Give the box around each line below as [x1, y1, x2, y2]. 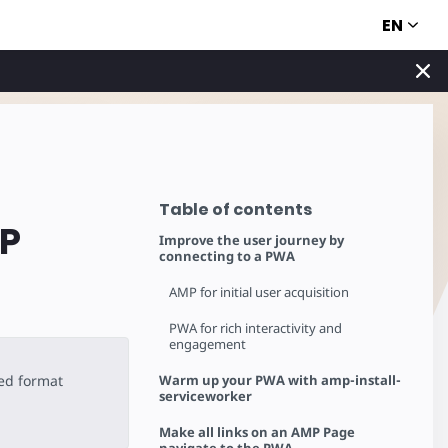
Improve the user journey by [159, 231, 345, 249]
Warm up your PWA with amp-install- [159, 371, 402, 389]
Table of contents [159, 198, 313, 221]
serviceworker [159, 387, 253, 405]
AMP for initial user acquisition [169, 283, 350, 301]
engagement [169, 335, 247, 353]
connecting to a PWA [159, 247, 296, 265]
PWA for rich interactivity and [169, 319, 343, 337]
